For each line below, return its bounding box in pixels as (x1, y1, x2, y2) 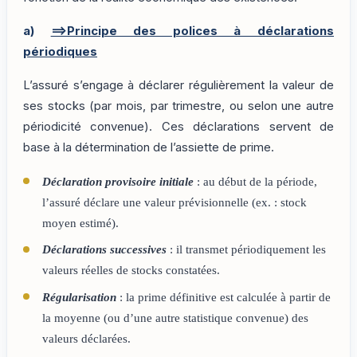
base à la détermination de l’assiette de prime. (23, 140, 274, 155)
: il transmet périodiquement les (166, 243, 326, 257)
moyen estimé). (41, 216, 119, 229)
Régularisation (41, 290, 116, 304)
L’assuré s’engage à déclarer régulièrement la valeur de (23, 78, 334, 93)
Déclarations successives (41, 243, 167, 257)
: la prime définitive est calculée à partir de (116, 290, 331, 304)
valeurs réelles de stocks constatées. (41, 264, 220, 277)
